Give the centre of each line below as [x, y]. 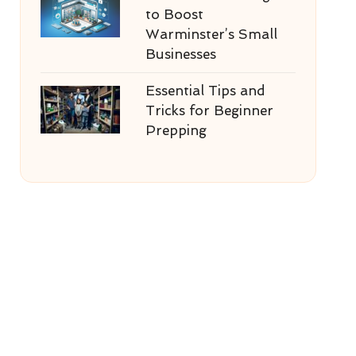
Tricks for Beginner [209, 110]
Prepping [176, 130]
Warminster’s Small [211, 34]
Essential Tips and [205, 91]
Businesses [180, 54]
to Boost [174, 14]
